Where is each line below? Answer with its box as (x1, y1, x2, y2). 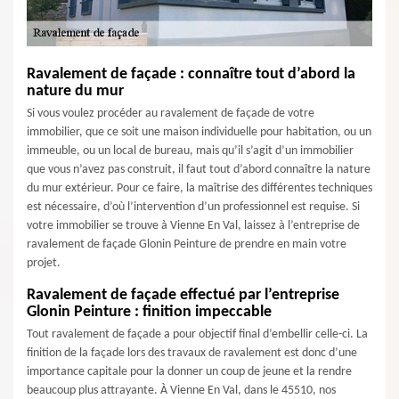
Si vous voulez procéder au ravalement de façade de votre (27, 107, 314, 120)
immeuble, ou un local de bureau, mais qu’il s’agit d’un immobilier (27, 144, 354, 158)
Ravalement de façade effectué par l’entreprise (27, 287, 339, 304)
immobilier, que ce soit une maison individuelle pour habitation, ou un (27, 126, 371, 139)
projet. (27, 256, 61, 270)
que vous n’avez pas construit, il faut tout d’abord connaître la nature (27, 163, 370, 176)
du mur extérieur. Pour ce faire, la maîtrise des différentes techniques (27, 182, 372, 195)
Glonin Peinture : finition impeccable (27, 304, 272, 321)
